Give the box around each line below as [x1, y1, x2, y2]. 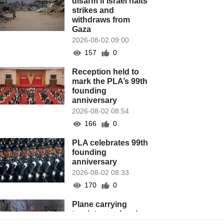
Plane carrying [72, 200, 127, 208]
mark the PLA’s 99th [72, 77, 148, 85]
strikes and [72, 6, 114, 14]
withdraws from [72, 15, 130, 24]
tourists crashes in [72, 209, 143, 218]
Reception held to [72, 67, 139, 76]
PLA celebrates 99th [72, 138, 148, 147]
